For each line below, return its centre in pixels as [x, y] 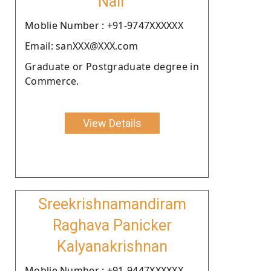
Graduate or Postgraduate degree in [112, 66]
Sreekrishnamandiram [112, 204]
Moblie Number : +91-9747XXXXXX [104, 25]
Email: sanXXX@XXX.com [82, 46]
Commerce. [52, 81]
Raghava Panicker [112, 225]
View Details [112, 123]
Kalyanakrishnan [112, 246]
